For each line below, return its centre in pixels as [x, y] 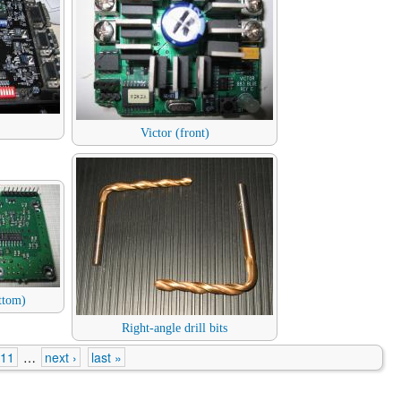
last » [107, 358]
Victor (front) [175, 133]
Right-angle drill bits [175, 328]
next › [61, 358]
